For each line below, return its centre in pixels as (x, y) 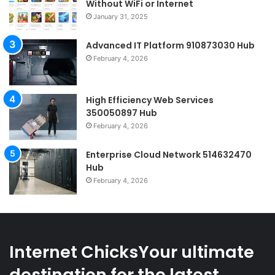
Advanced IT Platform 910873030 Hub (170, 45)
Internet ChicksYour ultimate (132, 252)
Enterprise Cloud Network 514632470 (169, 154)
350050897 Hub (122, 113)
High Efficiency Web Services (150, 100)
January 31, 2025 (121, 16)
